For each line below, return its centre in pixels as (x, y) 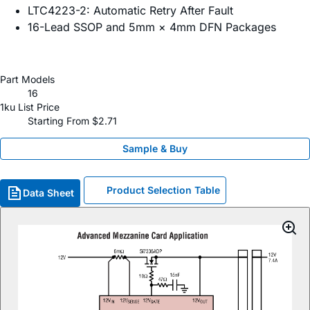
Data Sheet (48, 193)
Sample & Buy (155, 149)
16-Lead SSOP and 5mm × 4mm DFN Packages (152, 27)
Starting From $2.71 (72, 121)
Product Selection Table (163, 190)
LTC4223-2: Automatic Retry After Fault (130, 11)
